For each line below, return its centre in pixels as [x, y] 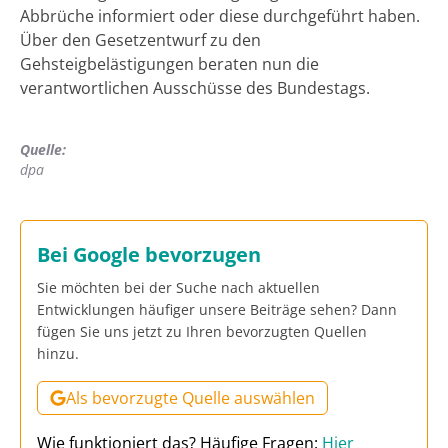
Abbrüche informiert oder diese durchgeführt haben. [220, 15]
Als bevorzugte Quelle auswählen [190, 397]
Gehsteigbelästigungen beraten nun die [169, 63]
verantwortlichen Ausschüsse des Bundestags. [195, 87]
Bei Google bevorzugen [149, 254]
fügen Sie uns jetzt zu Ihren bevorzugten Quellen [202, 331]
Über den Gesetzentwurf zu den [140, 39]
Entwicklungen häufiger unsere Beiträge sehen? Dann [217, 309]
